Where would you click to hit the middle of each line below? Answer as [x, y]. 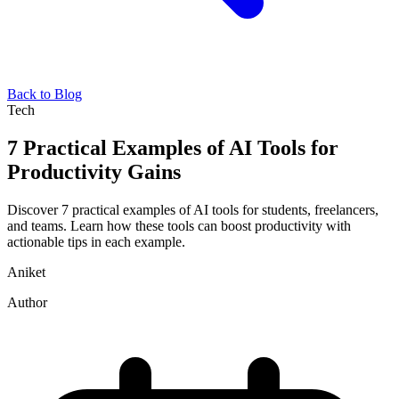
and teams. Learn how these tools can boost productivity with [179, 225]
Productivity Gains [94, 171]
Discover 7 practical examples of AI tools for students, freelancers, [193, 209]
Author [27, 302]
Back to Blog [45, 94]
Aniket [26, 272]
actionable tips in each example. [96, 241]
